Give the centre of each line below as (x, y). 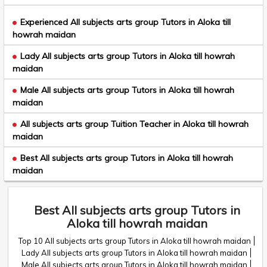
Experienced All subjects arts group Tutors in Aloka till (125, 22)
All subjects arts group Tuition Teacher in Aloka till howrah (134, 124)
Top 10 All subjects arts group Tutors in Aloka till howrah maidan (135, 241)
